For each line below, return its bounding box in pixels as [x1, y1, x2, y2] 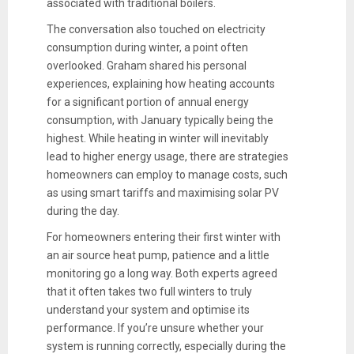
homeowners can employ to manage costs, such [46, 168, 288, 181]
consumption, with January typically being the [46, 113, 273, 126]
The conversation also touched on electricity [46, 22, 265, 36]
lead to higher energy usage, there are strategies [46, 149, 288, 163]
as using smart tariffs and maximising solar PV [46, 186, 279, 199]
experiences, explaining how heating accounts [46, 77, 275, 90]
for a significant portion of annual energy [46, 95, 249, 108]
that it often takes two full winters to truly [46, 284, 252, 298]
